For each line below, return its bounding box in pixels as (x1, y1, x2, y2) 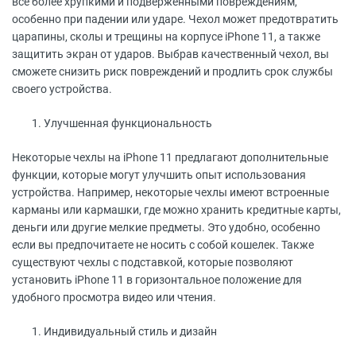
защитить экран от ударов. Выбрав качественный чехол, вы (12, 48, 329, 60)
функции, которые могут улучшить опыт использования (12, 168, 306, 181)
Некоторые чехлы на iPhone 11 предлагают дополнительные (12, 151, 328, 164)
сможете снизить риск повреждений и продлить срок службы (12, 65, 333, 78)
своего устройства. (12, 83, 112, 95)
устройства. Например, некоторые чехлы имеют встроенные (12, 186, 329, 199)
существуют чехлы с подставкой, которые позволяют (12, 256, 293, 269)
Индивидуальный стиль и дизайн (44, 325, 217, 338)
